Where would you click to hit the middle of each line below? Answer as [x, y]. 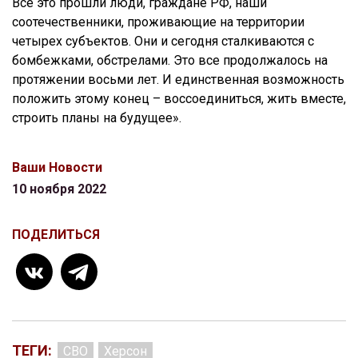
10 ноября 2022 [59, 189]
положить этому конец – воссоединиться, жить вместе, [179, 98]
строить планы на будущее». [97, 117]
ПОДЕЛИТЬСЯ [56, 234]
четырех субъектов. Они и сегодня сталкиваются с [163, 41]
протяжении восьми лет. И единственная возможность [178, 79]
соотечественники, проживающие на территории [158, 22]
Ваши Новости [57, 167]
